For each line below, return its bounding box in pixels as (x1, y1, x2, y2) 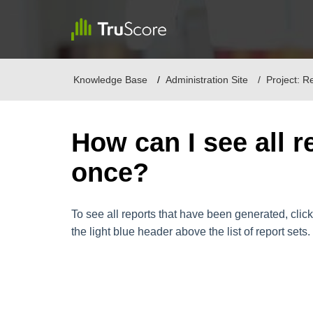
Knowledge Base (73, 74, 147, 85)
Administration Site (166, 74, 248, 85)
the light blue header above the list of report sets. (71, 226, 310, 238)
